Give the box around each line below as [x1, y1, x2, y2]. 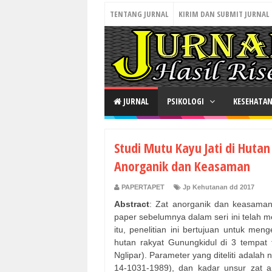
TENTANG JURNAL [110, 8, 168, 19]
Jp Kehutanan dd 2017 [183, 183, 254, 191]
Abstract [114, 199, 149, 209]
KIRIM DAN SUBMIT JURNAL [178, 8, 269, 19]
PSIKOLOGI [167, 95, 206, 107]
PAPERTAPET [121, 183, 165, 191]
